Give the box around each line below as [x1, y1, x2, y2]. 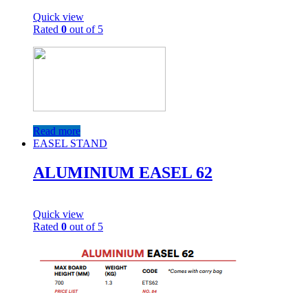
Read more [33, 124, 80, 137]
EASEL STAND [33, 137, 107, 149]
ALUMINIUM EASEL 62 [33, 163, 212, 181]
